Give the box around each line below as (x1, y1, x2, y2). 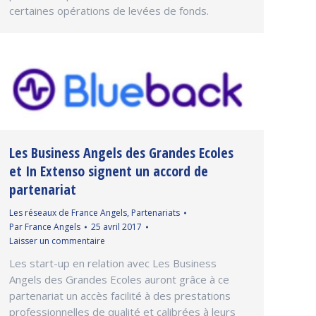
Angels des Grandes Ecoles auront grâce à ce (9, 272, 229, 286)
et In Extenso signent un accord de (9, 161, 208, 181)
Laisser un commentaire (9, 234, 105, 247)
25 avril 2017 (91, 220, 142, 233)
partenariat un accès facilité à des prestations (9, 288, 231, 303)
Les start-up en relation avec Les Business (9, 255, 217, 270)
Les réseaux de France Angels (9, 206, 127, 219)
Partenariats (131, 206, 180, 219)
